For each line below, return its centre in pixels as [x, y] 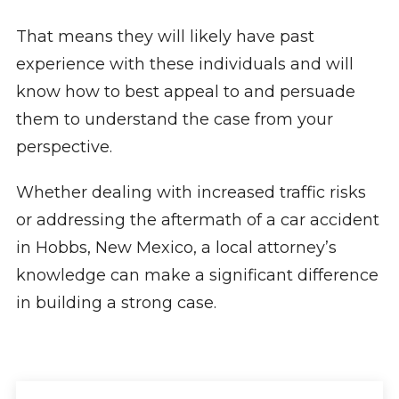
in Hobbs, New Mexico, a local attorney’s [176, 248]
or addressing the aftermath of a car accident [197, 220]
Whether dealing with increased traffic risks [191, 193]
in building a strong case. [118, 303]
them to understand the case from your [174, 119]
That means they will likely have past [165, 36]
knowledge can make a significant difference [197, 276]
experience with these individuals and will [184, 64]
